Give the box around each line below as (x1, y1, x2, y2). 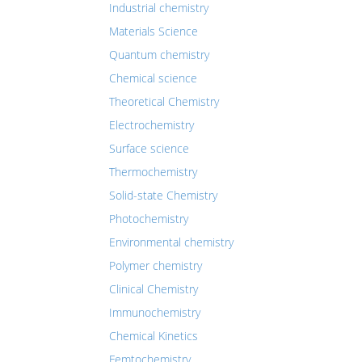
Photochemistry (109, 211, 188, 226)
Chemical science (109, 70, 197, 86)
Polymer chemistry (109, 258, 202, 273)
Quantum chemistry (109, 47, 209, 62)
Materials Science (109, 23, 198, 39)
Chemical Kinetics (109, 328, 198, 343)
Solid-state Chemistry (109, 187, 217, 203)
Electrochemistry (109, 117, 194, 133)
